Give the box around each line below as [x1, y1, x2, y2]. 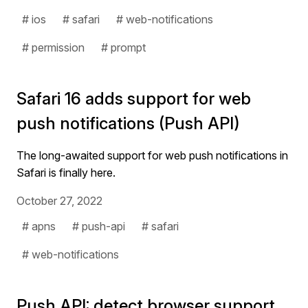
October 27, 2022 [16, 194, 102, 208]
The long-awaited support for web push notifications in [16, 148, 288, 162]
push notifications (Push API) [16, 113, 240, 133]
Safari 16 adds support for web [16, 89, 251, 109]
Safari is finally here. [16, 166, 115, 179]
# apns [22, 219, 56, 233]
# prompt [101, 41, 146, 54]
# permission [22, 41, 85, 54]
